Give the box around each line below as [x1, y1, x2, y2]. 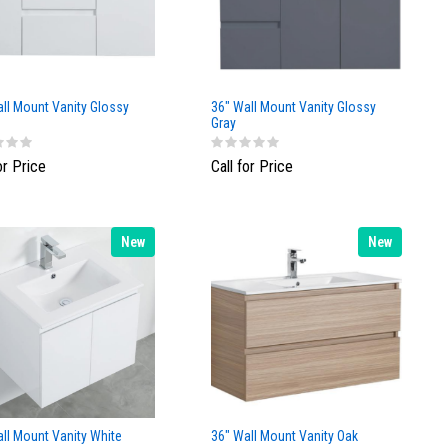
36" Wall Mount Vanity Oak [211, 427, 358, 444]
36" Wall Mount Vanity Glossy [211, 99, 376, 116]
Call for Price [211, 156, 293, 176]
